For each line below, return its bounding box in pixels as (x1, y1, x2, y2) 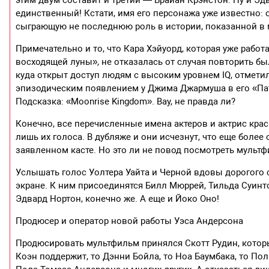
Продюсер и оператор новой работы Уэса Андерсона (16, 215, 244, 226)
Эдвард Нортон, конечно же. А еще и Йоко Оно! (16, 193, 220, 204)
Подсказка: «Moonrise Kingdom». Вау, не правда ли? (16, 95, 236, 107)
